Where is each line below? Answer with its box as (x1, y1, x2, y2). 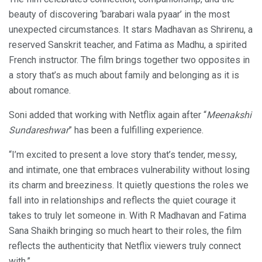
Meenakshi (206, 109, 251, 121)
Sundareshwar (9, 125, 68, 136)
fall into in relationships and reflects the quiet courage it (9, 195, 236, 206)
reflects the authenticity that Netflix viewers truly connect (9, 240, 241, 252)
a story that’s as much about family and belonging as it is (9, 70, 239, 81)
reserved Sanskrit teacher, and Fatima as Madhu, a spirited (9, 39, 247, 51)
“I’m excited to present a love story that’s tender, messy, (9, 149, 237, 161)
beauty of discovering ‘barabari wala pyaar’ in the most (9, 9, 230, 20)
